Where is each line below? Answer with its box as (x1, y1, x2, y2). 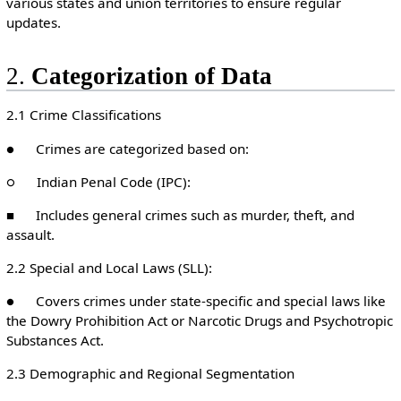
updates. (5, 13, 61, 31)
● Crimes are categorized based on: (5, 139, 249, 158)
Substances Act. (5, 331, 104, 350)
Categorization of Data (30, 63, 272, 90)
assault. (5, 225, 55, 243)
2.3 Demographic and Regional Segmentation (5, 364, 294, 383)
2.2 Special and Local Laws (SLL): (5, 259, 212, 277)
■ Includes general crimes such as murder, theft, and (5, 205, 354, 224)
